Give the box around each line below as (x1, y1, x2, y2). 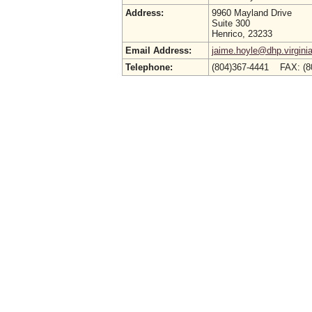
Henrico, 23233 (212, 29, 272, 39)
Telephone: (125, 62, 173, 72)
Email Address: (125, 45, 192, 56)
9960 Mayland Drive (212, 8, 292, 18)
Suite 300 (212, 18, 250, 29)
